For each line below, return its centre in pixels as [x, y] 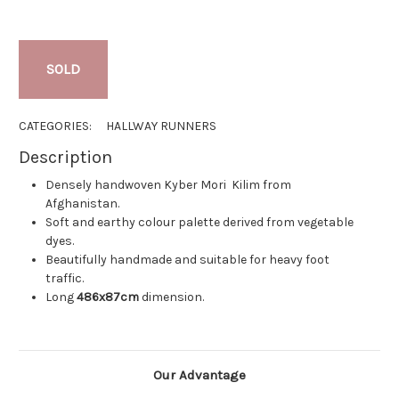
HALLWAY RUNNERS [162, 126]
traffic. [65, 279]
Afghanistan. [83, 204]
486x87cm [108, 297]
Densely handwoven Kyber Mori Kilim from [169, 185]
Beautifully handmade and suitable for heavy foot [188, 260]
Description [65, 158]
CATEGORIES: [55, 126]
